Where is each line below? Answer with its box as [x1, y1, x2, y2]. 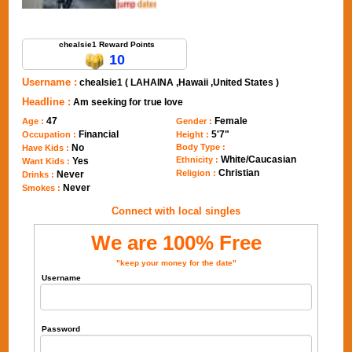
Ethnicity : [176, 155, 221, 164]
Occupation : [22, 130, 79, 139]
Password [42, 324, 81, 333]
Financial [79, 129, 119, 140]
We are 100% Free [90, 231, 262, 255]
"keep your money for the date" [115, 258, 236, 267]
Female [214, 115, 247, 126]
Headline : [22, 96, 71, 108]
